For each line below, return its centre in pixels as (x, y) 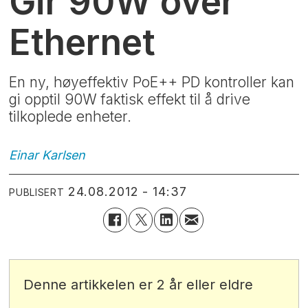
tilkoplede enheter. (70, 117)
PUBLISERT (37, 192)
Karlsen (64, 155)
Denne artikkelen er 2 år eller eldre (139, 285)
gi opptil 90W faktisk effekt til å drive (130, 100)
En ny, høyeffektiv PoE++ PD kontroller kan (152, 82)
